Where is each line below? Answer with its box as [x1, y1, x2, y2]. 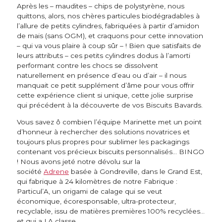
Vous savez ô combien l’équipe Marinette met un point [17, 117, 202, 126]
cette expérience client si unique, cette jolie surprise [17, 91, 193, 100]
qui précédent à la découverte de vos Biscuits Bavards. [17, 101, 203, 110]
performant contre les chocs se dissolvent [17, 61, 158, 70]
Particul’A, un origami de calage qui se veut [17, 187, 162, 195]
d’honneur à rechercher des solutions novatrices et [17, 127, 190, 136]
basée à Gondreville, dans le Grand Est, [69, 167, 202, 175]
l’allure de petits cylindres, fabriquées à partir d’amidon [17, 22, 199, 30]
